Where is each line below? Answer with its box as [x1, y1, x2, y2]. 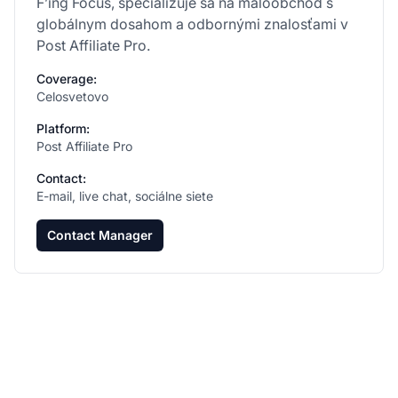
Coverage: [36, 70, 97, 86]
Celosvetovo [36, 88, 108, 104]
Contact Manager [47, 227, 153, 243]
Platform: [36, 120, 90, 136]
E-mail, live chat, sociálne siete [36, 187, 213, 203]
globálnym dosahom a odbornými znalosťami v [36, 14, 348, 33]
